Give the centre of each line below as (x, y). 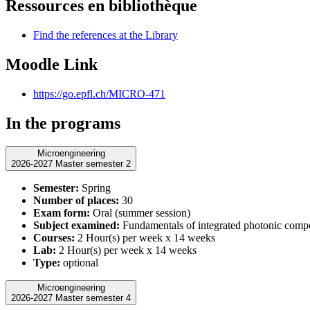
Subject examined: (76, 226)
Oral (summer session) (140, 213)
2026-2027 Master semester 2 (93, 164)
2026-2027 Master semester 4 (93, 298)
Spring (95, 188)
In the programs (63, 123)
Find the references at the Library (106, 35)
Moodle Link (52, 64)
